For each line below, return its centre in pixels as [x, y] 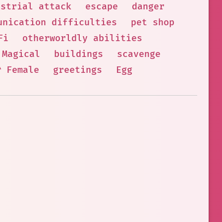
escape [102, 7]
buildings [78, 54]
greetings [77, 70]
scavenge [139, 54]
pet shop [152, 23]
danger [148, 7]
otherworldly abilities [82, 38]
